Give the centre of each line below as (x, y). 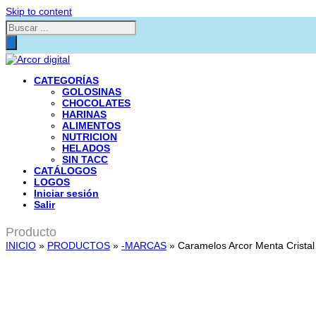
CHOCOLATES (96, 103)
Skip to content (39, 11)
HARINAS (84, 114)
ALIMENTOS (91, 126)
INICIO (21, 245)
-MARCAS (144, 245)
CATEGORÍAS (66, 80)
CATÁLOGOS (65, 171)
